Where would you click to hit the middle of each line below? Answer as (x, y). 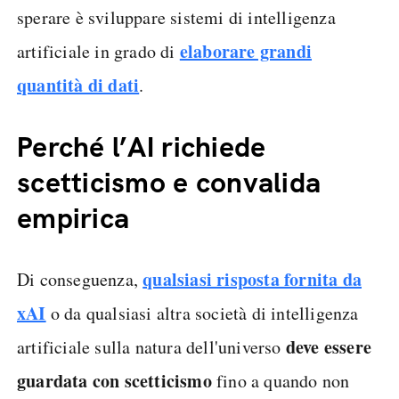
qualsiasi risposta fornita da (252, 279)
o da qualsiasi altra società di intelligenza (202, 313)
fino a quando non (283, 381)
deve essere (329, 347)
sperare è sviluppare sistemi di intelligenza (176, 17)
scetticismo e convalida (169, 183)
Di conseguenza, (80, 279)
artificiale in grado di (98, 51)
